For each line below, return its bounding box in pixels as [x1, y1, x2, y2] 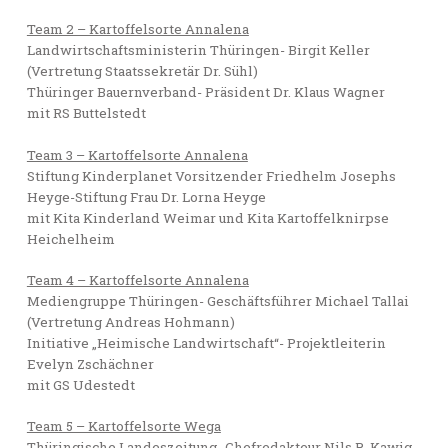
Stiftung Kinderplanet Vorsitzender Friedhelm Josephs [26, 166, 396, 185]
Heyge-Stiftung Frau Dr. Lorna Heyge [26, 187, 266, 206]
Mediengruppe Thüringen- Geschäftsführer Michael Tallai [26, 291, 409, 310]
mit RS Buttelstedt [26, 104, 146, 123]
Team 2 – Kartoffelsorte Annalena [26, 20, 249, 39]
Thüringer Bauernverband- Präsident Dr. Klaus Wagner [26, 83, 385, 102]
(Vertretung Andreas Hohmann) [26, 312, 235, 331]
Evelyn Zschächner [26, 354, 154, 373]
